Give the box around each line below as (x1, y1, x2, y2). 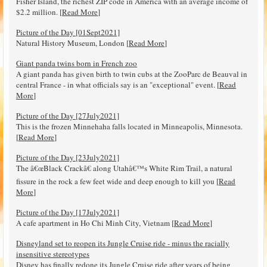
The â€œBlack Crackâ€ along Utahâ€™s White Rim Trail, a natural (16, 162, 232, 173)
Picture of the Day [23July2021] (16, 151, 119, 163)
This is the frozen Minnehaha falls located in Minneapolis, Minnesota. (16, 120, 243, 132)
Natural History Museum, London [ (16, 37, 129, 48)
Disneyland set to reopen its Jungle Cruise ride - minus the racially (16, 237, 229, 249)
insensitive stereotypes (16, 248, 89, 259)
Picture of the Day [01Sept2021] (16, 26, 120, 38)
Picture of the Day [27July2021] (16, 110, 119, 121)
